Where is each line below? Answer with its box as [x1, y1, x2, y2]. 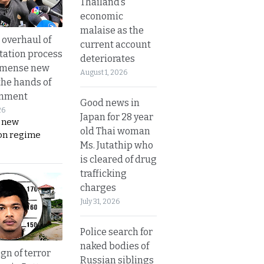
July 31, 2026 [80, 197, 120, 206]
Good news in [80, 97, 140, 108]
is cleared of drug [80, 153, 157, 165]
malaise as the [80, 24, 144, 36]
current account [80, 38, 151, 50]
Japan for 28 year [80, 111, 153, 123]
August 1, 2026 [80, 68, 127, 77]
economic [80, 10, 123, 22]
